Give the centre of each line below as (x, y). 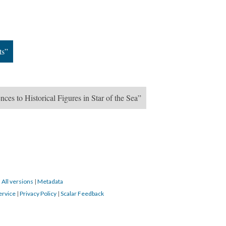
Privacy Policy (38, 193)
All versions (17, 181)
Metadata (50, 181)
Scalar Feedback (82, 193)
